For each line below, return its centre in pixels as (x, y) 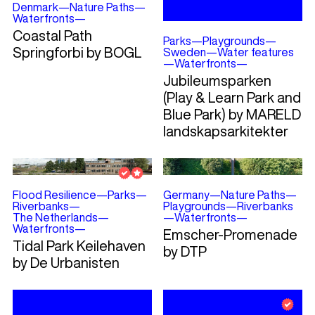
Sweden (184, 52)
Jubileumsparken (217, 81)
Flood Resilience (54, 195)
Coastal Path (52, 36)
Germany (186, 195)
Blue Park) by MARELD (232, 115)
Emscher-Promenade (230, 235)
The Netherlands (55, 218)
